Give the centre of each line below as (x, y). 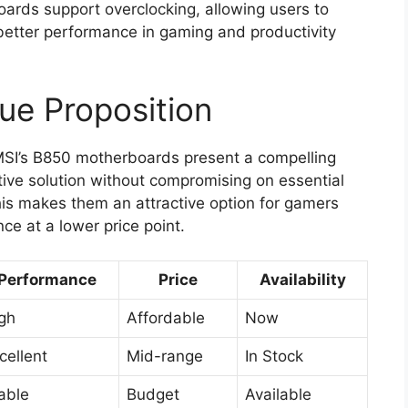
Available (278, 395)
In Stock (274, 357)
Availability (302, 280)
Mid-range (165, 357)
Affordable (166, 318)
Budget (153, 395)
